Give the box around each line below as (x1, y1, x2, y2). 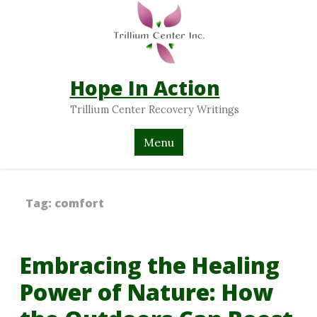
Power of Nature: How (20, 276, 273, 307)
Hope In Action (69, 74, 220, 102)
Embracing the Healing (20, 249, 279, 280)
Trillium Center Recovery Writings (69, 103, 239, 117)
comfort (54, 195, 104, 211)
